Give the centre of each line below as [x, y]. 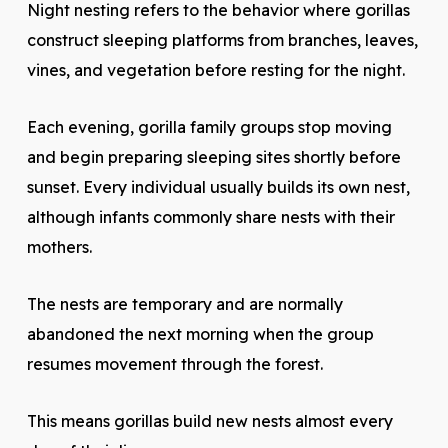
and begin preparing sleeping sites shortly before [213, 157]
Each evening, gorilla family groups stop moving [209, 127]
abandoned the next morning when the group [200, 334]
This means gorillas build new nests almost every [209, 421]
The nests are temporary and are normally [184, 304]
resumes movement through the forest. [174, 364]
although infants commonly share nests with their [210, 217]
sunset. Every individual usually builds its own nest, [218, 187]
